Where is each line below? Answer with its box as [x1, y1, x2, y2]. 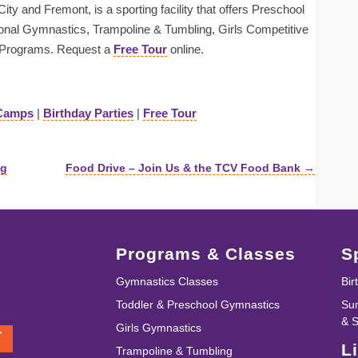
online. [167, 42, 204, 56]
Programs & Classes [115, 245, 296, 263]
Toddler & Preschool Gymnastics [115, 298, 280, 311]
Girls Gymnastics [115, 321, 201, 334]
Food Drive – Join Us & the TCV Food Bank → [66, 161, 315, 174]
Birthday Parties [43, 106, 133, 120]
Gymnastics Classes [115, 275, 218, 288]
